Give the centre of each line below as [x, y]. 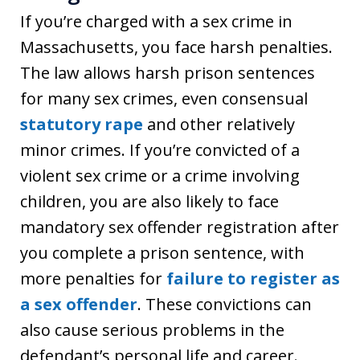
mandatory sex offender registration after [180, 227]
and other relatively [219, 124]
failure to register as [253, 278]
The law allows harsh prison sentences [168, 72]
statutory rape [82, 124]
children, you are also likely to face [149, 201]
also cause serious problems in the [152, 329]
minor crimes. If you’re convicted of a [160, 149]
